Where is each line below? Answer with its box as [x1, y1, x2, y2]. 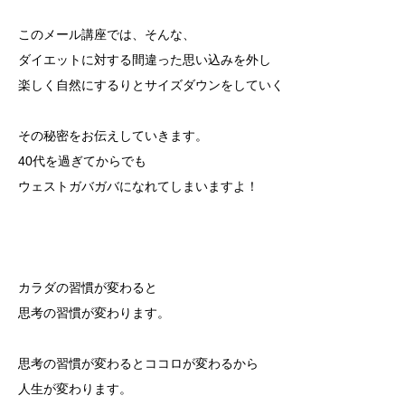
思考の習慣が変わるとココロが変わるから [18, 356, 259, 371]
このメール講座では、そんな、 [18, 27, 195, 42]
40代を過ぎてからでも [18, 154, 146, 168]
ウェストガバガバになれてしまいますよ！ [18, 179, 259, 193]
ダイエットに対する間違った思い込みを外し [18, 52, 271, 67]
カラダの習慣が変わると [18, 280, 157, 295]
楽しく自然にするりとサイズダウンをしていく [18, 78, 284, 92]
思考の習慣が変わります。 [18, 306, 170, 320]
